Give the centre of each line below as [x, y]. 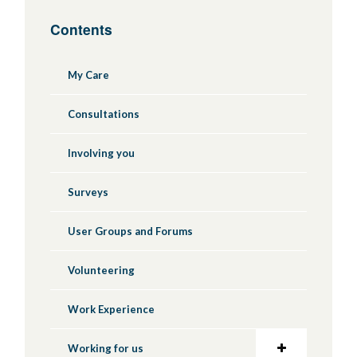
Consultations [103, 114]
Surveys [88, 192]
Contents [81, 29]
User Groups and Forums [130, 231]
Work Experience [111, 309]
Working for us [105, 348]
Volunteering [101, 270]
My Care [88, 75]
